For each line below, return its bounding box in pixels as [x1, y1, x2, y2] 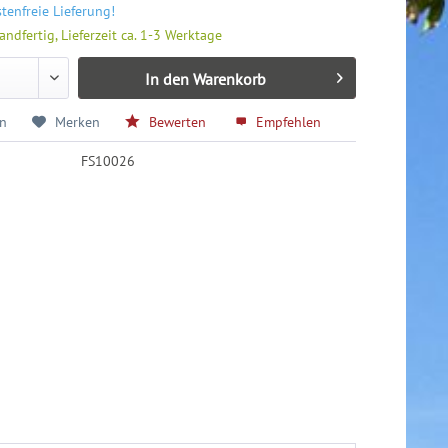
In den [144, 69, 189, 90]
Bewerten [145, 113, 211, 132]
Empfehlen [252, 113, 322, 132]
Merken [55, 113, 101, 132]
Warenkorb [192, 69, 266, 90]
